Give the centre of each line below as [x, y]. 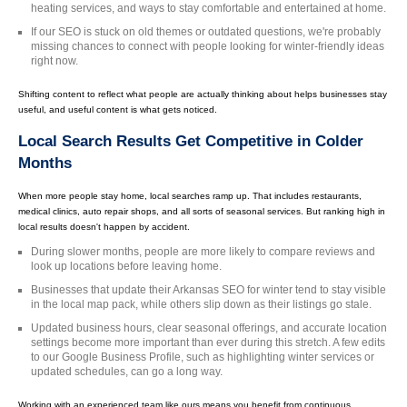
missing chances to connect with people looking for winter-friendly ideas [208, 45]
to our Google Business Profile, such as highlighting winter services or [203, 356]
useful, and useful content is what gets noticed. [118, 110]
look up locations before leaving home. [126, 265]
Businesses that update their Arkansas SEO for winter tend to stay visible [208, 289]
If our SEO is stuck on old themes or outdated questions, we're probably [206, 31]
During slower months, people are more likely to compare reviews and [203, 251]
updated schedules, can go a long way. [127, 371]
